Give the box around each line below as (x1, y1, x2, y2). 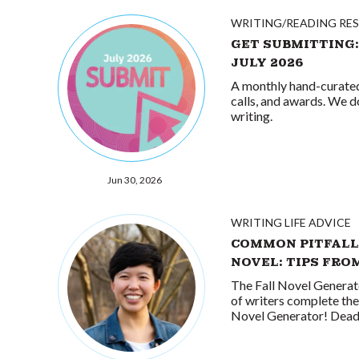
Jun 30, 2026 (107, 174, 162, 186)
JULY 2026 (231, 54, 304, 70)
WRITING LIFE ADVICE (231, 216, 351, 229)
